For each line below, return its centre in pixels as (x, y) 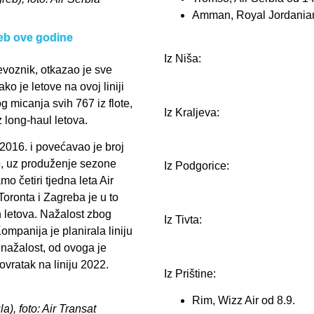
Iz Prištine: (190, 274)
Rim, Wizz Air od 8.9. (244, 301)
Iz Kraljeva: (192, 112)
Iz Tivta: (183, 220)
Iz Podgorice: (197, 166)
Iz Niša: (183, 58)
